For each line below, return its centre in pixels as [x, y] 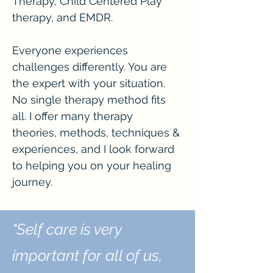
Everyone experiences [70, 50]
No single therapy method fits [89, 100]
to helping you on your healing [92, 165]
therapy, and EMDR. [62, 17]
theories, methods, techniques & [96, 133]
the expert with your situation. [89, 83]
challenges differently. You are [90, 67]
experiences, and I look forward [93, 149]
